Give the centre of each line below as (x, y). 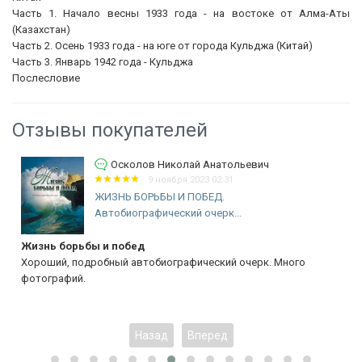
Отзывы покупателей (110, 130)
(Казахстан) (41, 29)
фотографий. (53, 278)
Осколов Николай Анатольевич (189, 164)
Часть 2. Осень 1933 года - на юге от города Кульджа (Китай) (162, 45)
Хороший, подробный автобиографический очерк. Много (162, 262)
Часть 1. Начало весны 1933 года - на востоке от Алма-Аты (181, 13)
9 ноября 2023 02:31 (190, 179)
